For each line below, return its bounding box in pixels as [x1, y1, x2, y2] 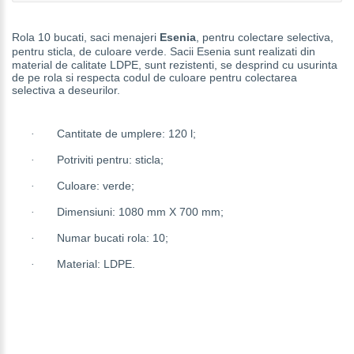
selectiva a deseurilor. [12, 83, 120, 96]
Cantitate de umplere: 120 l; [57, 126, 196, 140]
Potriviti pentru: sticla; [57, 153, 164, 166]
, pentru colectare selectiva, [196, 30, 333, 43]
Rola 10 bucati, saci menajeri [12, 30, 160, 43]
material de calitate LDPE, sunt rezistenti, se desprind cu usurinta [12, 58, 337, 71]
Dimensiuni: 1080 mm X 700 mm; [57, 205, 224, 218]
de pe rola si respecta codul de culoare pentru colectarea [12, 70, 297, 84]
